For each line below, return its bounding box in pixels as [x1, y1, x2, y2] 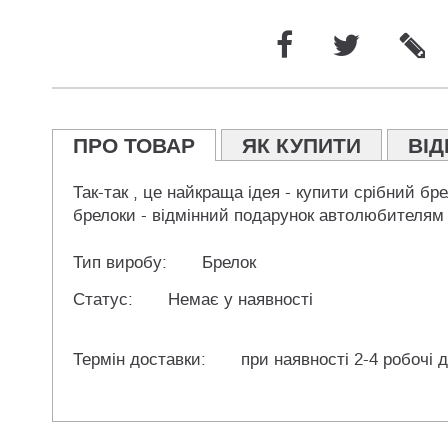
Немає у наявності [168, 289, 313, 311]
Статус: [73, 289, 133, 311]
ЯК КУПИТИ [242, 131, 361, 162]
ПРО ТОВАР [73, 131, 195, 162]
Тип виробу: [73, 252, 167, 274]
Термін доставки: [73, 349, 206, 371]
